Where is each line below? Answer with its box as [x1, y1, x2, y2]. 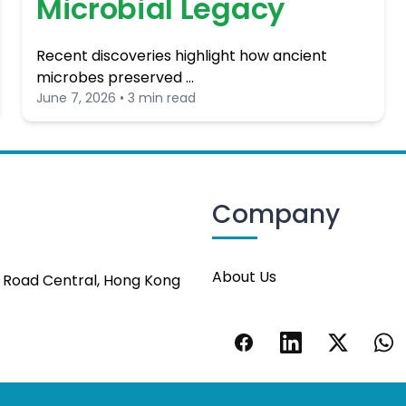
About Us [212, 266, 276, 287]
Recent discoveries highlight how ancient [36, 45, 327, 66]
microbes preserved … [36, 67, 194, 88]
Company [212, 197, 340, 232]
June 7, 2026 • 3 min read [36, 89, 196, 107]
